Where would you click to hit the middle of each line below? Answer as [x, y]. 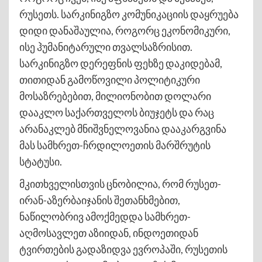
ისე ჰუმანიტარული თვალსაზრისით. [106, 46]
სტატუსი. [41, 161]
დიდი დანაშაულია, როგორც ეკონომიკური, [125, 30]
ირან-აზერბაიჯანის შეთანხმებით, [100, 200]
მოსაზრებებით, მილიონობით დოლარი [115, 96]
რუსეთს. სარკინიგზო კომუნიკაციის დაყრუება [129, 14]
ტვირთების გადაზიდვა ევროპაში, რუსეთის [123, 249]
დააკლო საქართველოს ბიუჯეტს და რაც [117, 112]
